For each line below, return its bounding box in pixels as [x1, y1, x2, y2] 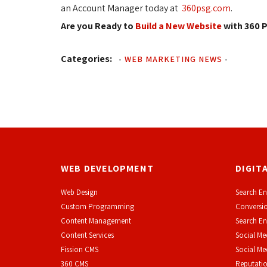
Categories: [61, 52, 112, 65]
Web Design [61, 187, 98, 197]
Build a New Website [135, 20, 222, 32]
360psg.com [182, 2, 231, 14]
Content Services [61, 230, 114, 240]
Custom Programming [61, 201, 134, 212]
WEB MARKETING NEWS [125, 54, 222, 64]
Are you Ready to [61, 20, 135, 32]
